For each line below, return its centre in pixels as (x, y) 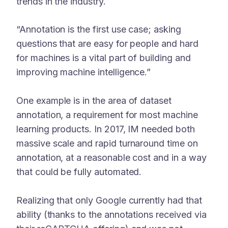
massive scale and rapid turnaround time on (107, 144)
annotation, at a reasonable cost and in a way (111, 158)
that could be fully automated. (79, 172)
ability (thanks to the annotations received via (111, 214)
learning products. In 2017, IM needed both (106, 129)
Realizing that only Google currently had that (109, 200)
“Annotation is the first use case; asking (99, 30)
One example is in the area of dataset (94, 101)
